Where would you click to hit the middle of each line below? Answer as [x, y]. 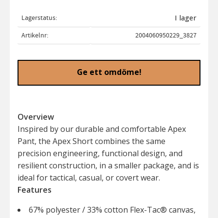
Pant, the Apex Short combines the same [91, 141]
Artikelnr [34, 35]
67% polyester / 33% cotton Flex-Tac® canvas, [112, 209]
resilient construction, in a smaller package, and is [108, 165]
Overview [36, 117]
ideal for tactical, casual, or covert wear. [89, 177]
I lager [185, 18]
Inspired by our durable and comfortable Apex [102, 129]
